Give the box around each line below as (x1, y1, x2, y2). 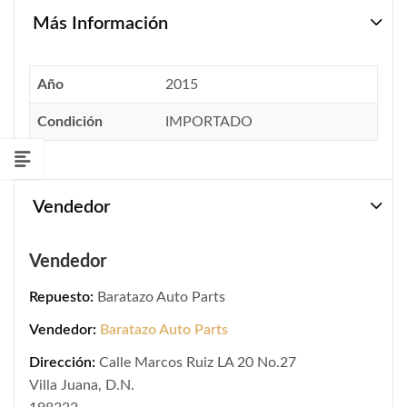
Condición (37, 114, 103, 130)
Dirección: (29, 354, 95, 370)
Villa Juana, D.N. (29, 377, 134, 392)
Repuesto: (29, 290, 94, 305)
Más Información (33, 15, 168, 34)
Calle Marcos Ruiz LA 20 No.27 (99, 354, 296, 370)
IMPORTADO (165, 114, 253, 130)
